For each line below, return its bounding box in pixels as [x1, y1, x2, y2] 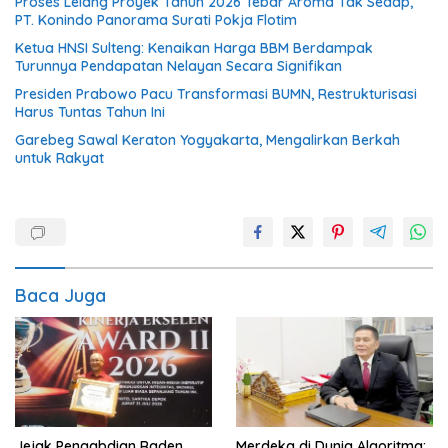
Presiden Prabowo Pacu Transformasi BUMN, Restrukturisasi [15, 84, 417, 103]
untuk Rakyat [15, 148, 104, 167]
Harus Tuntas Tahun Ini [15, 102, 165, 121]
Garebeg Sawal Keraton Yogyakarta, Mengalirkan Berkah [15, 130, 400, 149]
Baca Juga [15, 283, 106, 307]
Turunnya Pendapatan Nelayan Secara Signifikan [15, 56, 342, 75]
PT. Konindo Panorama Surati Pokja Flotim [15, 10, 297, 29]
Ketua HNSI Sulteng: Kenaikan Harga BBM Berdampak [15, 38, 373, 57]
